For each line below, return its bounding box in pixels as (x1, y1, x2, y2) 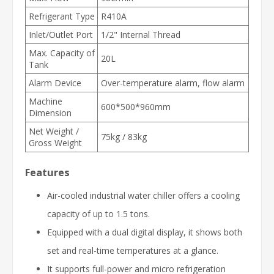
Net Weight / (29, 125, 79, 137)
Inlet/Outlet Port (29, 28, 93, 40)
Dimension (29, 106, 72, 119)
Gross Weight (29, 136, 82, 149)
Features (25, 165, 70, 179)
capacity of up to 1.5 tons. (47, 207, 150, 220)
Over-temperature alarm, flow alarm (101, 76, 245, 89)
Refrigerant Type (29, 10, 95, 22)
